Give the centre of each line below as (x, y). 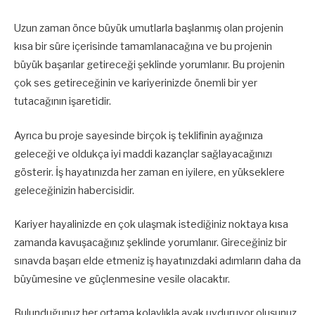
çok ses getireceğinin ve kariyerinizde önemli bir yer (136, 83)
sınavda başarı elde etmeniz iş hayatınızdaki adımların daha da (157, 261)
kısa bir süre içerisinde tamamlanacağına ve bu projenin (143, 47)
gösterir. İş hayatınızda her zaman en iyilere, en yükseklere (149, 172)
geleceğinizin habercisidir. (74, 190)
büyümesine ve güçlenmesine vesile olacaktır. (122, 279)
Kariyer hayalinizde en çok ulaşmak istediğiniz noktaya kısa (151, 224)
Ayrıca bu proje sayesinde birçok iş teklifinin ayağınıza (139, 135)
